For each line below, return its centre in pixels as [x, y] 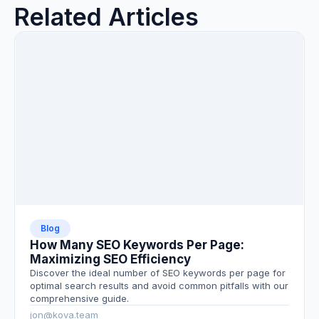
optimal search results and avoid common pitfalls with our [159, 286]
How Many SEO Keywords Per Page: [137, 245]
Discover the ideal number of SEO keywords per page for [158, 273]
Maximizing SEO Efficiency [110, 260]
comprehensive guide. [79, 299]
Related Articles [106, 17]
